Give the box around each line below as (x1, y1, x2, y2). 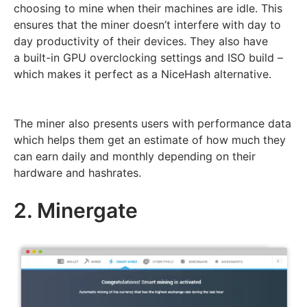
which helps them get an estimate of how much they (14, 132, 286, 147)
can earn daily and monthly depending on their (14, 149, 256, 163)
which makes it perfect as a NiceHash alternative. (14, 66, 275, 81)
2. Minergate (14, 197, 138, 223)
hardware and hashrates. (14, 165, 141, 180)
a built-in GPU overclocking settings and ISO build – (14, 50, 283, 64)
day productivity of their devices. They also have (14, 34, 268, 48)
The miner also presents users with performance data (14, 116, 291, 130)
